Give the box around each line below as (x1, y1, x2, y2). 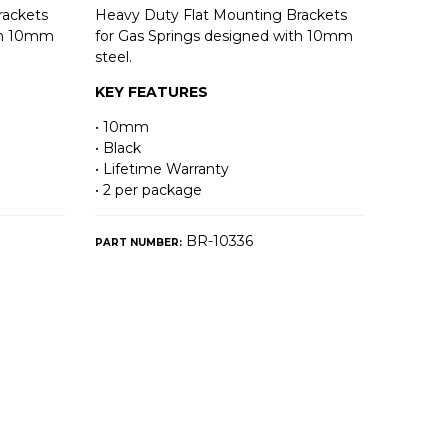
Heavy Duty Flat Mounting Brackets (95, 5, 348, 24)
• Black (95, 138, 142, 157)
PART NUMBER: (95, 235, 183, 249)
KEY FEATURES (95, 82, 209, 101)
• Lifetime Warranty (95, 159, 230, 178)
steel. (95, 47, 133, 66)
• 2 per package (95, 180, 203, 199)
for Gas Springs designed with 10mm (95, 26, 354, 45)
